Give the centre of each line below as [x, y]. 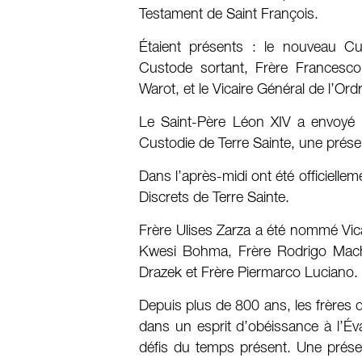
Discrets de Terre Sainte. [214, 198]
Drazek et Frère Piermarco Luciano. [248, 273]
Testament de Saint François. [229, 15]
